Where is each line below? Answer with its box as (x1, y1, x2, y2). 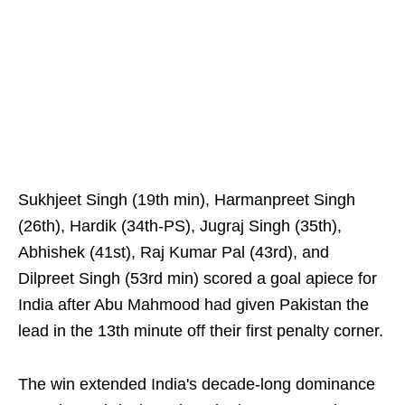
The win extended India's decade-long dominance (18, 375, 375, 394)
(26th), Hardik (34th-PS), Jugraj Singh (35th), (18, 217, 342, 236)
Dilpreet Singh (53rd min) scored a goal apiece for (18, 269, 377, 288)
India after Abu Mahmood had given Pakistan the (18, 296, 369, 315)
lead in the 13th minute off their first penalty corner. (18, 322, 383, 341)
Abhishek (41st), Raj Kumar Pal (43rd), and (18, 243, 329, 262)
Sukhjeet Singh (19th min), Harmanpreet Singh (18, 191, 355, 210)
